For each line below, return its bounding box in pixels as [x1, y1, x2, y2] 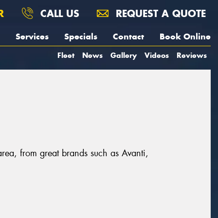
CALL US [37, 7, 79, 19]
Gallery [110, 51, 137, 60]
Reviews [177, 51, 207, 60]
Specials [64, 31, 97, 42]
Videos [145, 51, 169, 60]
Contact [113, 31, 144, 42]
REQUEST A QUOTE [112, 7, 206, 19]
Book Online [160, 31, 211, 42]
